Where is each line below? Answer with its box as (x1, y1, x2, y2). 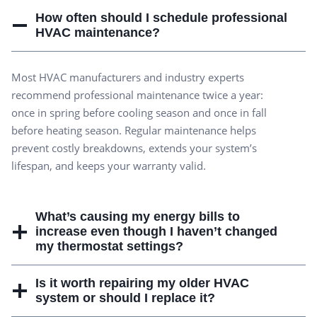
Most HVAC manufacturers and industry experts (11, 70, 244, 85)
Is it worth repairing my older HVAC (35, 276, 249, 291)
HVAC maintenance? (35, 25, 160, 40)
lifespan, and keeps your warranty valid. (11, 158, 206, 173)
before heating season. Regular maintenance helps (11, 123, 256, 138)
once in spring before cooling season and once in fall (11, 105, 267, 120)
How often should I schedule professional (35, 11, 287, 25)
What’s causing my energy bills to (35, 209, 240, 224)
